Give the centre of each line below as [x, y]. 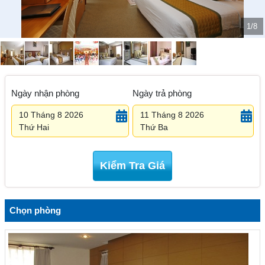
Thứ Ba [154, 127]
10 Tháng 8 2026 [51, 114]
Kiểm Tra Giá [132, 165]
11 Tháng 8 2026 [172, 114]
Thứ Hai [34, 127]
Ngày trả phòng [162, 93]
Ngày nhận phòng [45, 93]
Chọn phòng [35, 210]
